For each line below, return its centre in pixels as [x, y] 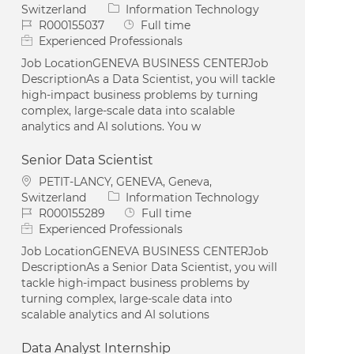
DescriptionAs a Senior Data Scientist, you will [150, 267]
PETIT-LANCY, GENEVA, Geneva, [126, 181]
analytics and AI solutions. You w [111, 126]
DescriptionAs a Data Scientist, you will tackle [149, 79]
